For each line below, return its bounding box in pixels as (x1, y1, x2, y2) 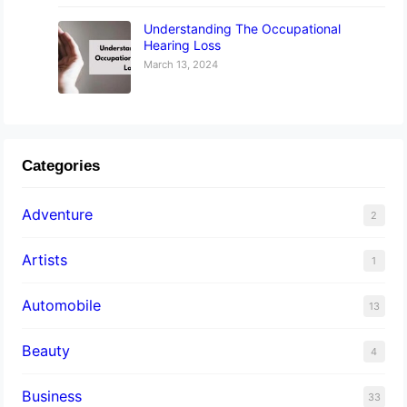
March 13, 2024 (144, 57, 219, 71)
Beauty (22, 341, 71, 360)
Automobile (22, 295, 102, 314)
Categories (22, 156, 101, 174)
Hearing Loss (144, 36, 222, 53)
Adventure (22, 204, 94, 223)
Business (22, 386, 83, 405)
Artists (22, 250, 68, 269)
